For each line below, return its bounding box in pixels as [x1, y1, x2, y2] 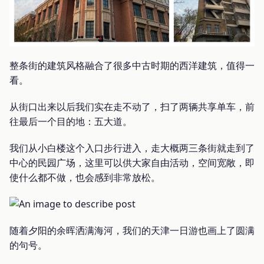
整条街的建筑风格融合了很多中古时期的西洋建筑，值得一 [9, 59, 255, 72]
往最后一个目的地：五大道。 [9, 115, 132, 128]
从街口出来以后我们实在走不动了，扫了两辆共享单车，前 [9, 100, 255, 114]
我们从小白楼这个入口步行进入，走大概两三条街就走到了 [9, 141, 255, 155]
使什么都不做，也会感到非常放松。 [9, 171, 160, 184]
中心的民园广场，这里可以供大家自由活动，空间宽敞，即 [9, 156, 255, 170]
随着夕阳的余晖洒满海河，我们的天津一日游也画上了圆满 [9, 224, 255, 237]
